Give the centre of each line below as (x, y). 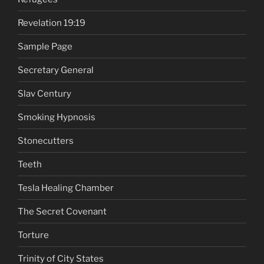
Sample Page (45, 46)
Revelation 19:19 (52, 23)
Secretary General (56, 70)
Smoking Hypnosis (57, 117)
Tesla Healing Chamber (66, 188)
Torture (33, 235)
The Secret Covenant (62, 211)
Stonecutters (46, 141)
